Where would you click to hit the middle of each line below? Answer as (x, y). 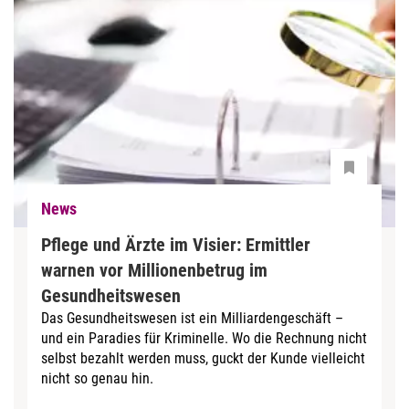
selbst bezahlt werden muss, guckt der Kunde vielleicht (203, 358)
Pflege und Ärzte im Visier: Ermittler (176, 244)
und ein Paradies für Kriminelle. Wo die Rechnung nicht (204, 338)
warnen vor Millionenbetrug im (154, 270)
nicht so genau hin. (97, 378)
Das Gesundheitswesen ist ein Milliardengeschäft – (192, 318)
